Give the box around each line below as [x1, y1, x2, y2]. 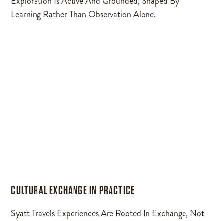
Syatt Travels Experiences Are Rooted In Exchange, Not [11, 206, 205, 220]
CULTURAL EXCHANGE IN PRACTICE [11, 183, 135, 197]
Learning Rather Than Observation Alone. [11, 7, 156, 21]
